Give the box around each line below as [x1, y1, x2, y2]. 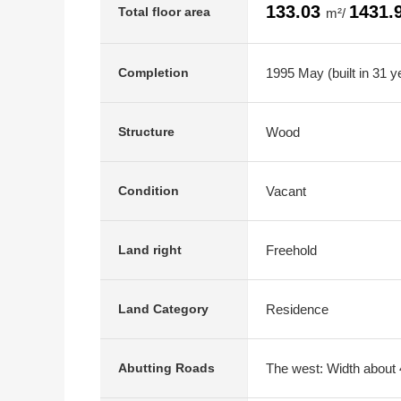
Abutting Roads [118, 361, 215, 375]
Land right [118, 243, 182, 257]
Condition [118, 183, 179, 198]
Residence [266, 301, 328, 317]
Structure [118, 124, 175, 139]
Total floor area [118, 4, 210, 19]
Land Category [118, 302, 209, 316]
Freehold [266, 242, 317, 258]
